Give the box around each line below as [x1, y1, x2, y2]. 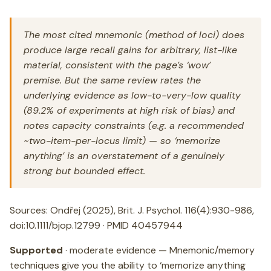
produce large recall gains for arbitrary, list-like [24, 44, 237, 56]
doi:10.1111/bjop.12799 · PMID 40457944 [10, 219, 183, 232]
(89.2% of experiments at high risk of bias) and [24, 104, 235, 117]
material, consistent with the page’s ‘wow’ [24, 59, 211, 71]
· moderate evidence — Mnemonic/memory [63, 244, 255, 256]
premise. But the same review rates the [24, 74, 201, 87]
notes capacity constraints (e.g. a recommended [24, 119, 244, 132]
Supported [10, 244, 63, 256]
